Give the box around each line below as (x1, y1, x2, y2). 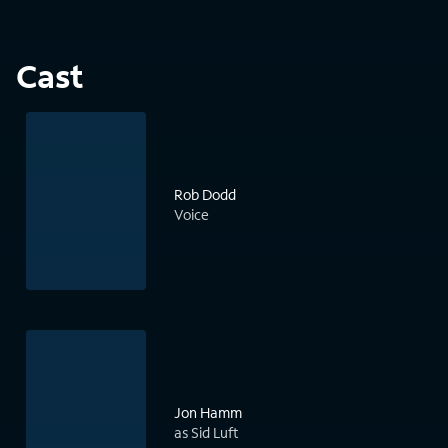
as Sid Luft (174, 423, 239, 443)
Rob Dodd (174, 185, 236, 205)
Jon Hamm (174, 403, 242, 423)
